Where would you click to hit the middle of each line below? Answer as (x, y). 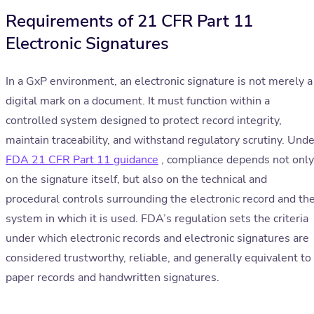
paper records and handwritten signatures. (112, 278)
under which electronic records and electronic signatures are (157, 239)
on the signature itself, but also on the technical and (136, 180)
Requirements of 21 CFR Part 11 (129, 21)
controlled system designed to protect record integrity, (144, 121)
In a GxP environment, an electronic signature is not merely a (159, 82)
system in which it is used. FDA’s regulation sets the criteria (157, 219)
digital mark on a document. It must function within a (138, 101)
